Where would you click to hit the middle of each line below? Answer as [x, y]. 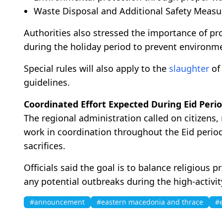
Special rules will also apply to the [96, 68]
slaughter [189, 68]
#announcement [57, 202]
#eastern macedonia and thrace [150, 202]
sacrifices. [45, 145]
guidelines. [47, 82]
